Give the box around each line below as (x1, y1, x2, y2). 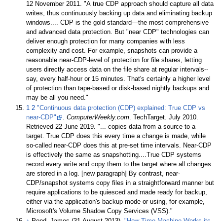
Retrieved (26, 123, 56, 130)
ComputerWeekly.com (67, 113, 130, 121)
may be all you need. (26, 94, 86, 102)
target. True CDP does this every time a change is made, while (26, 132, 206, 140)
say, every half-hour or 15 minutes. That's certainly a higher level (26, 75, 211, 83)
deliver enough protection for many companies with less (26, 38, 185, 45)
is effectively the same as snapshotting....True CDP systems (26, 151, 202, 158)
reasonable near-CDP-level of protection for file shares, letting (26, 57, 202, 64)
